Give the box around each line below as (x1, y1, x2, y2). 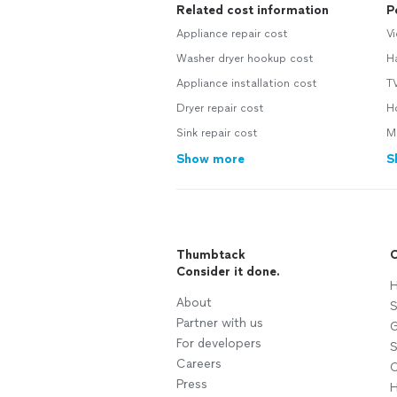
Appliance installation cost (176, 77, 317, 90)
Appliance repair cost (176, 27, 288, 41)
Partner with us (176, 315, 263, 331)
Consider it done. (176, 264, 280, 280)
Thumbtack (176, 247, 245, 263)
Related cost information (176, 3, 329, 19)
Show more (176, 152, 245, 167)
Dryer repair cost (176, 102, 264, 115)
